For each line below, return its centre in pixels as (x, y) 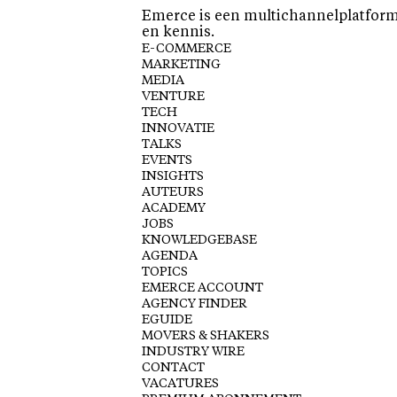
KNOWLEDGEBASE (199, 241)
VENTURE (173, 97)
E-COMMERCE (187, 49)
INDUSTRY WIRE (193, 352)
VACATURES (180, 384)
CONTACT (173, 368)
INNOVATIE (178, 129)
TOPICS (165, 272)
